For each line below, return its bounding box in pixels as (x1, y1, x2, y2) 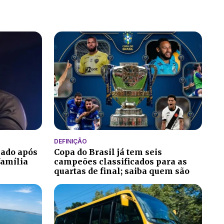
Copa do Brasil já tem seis (54, 147, 162, 157)
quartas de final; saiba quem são (54, 166, 189, 176)
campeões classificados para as (54, 156, 187, 167)
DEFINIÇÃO (54, 137, 87, 145)
